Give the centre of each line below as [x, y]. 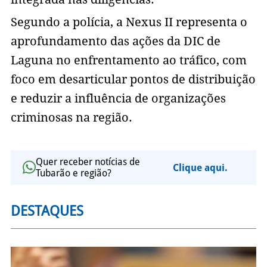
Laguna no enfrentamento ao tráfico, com [128, 60]
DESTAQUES [47, 211]
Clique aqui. [200, 167]
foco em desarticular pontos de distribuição [133, 80]
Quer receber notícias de [88, 162]
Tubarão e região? [73, 173]
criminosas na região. [71, 118]
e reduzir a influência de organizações [118, 99]
